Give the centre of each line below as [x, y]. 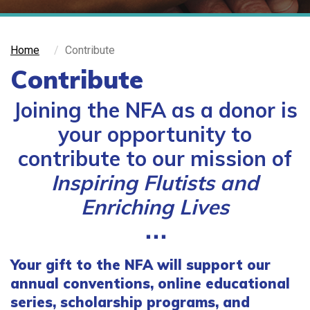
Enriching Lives [155, 206]
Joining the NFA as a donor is [155, 109]
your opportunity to [155, 134]
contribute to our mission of [155, 158]
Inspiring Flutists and [155, 182]
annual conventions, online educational [150, 283]
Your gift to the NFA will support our [140, 264]
